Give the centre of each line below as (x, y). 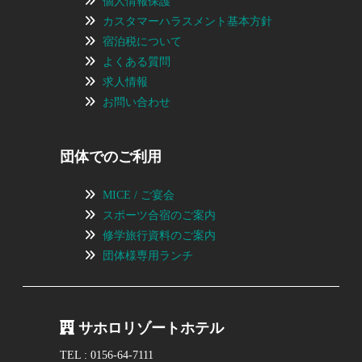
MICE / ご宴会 (139, 195)
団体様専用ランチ (148, 255)
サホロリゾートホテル (149, 328)
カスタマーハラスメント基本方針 (188, 21)
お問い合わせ (137, 102)
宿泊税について (143, 41)
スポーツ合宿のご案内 (160, 215)
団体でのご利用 (111, 156)
